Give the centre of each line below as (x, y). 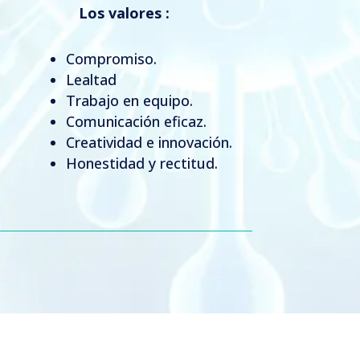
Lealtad (91, 79)
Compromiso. (111, 58)
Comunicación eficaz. (136, 121)
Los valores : (124, 12)
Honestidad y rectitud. (141, 163)
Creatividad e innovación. (149, 142)
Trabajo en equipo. (129, 100)
